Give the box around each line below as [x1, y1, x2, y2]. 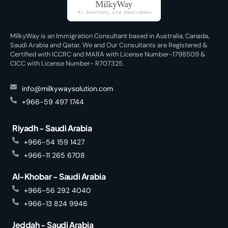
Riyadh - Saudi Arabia [12, 122, 92, 133]
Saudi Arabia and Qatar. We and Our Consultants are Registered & [10, 40, 208, 49]
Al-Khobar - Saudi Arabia [12, 170, 106, 182]
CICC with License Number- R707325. [10, 59, 124, 68]
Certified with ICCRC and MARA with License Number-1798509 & [10, 49, 206, 59]
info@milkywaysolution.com [22, 83, 113, 93]
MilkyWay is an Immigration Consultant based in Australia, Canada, [10, 31, 209, 40]
